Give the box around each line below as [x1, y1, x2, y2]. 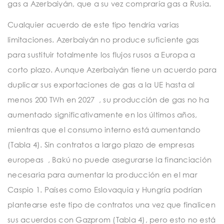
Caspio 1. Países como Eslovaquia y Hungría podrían [7, 184, 202, 194]
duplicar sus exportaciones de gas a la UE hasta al [7, 79, 195, 89]
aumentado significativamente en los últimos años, [7, 109, 197, 119]
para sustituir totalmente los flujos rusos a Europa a [7, 49, 195, 59]
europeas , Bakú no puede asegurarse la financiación [7, 154, 211, 164]
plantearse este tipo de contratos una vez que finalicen [7, 199, 215, 209]
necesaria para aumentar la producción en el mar [7, 169, 197, 179]
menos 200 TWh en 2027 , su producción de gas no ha [7, 94, 209, 104]
